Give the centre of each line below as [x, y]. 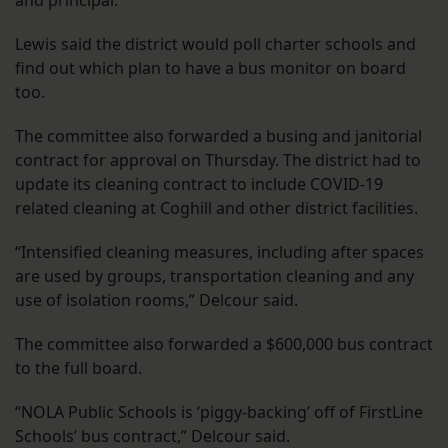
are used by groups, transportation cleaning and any [214, 276]
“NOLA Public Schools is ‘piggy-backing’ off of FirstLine [219, 412]
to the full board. [80, 368]
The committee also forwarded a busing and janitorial [218, 136]
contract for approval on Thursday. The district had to [218, 160]
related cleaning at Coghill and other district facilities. [218, 208]
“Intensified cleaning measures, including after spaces [219, 252]
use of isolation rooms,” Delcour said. [158, 300]
